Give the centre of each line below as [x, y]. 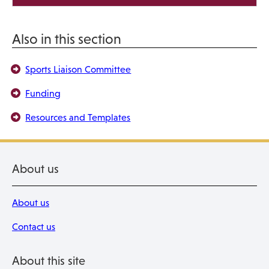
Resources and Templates [78, 117]
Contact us [34, 227]
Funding [43, 93]
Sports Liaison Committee [78, 69]
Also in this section [67, 39]
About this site [49, 261]
